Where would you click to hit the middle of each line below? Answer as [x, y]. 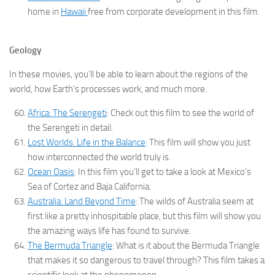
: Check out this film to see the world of [180, 113]
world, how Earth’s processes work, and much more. [108, 89]
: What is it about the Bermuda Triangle [186, 246]
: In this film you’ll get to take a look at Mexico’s [163, 172]
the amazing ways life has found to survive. [109, 231]
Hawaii [74, 12]
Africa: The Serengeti [67, 113]
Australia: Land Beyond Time [82, 202]
